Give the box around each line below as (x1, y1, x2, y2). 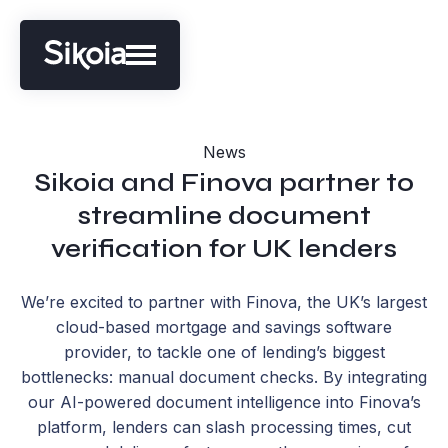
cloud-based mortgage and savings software (56, 317, 392, 337)
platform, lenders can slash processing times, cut (37, 417, 411, 437)
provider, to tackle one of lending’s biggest (63, 342, 385, 362)
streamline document (77, 200, 371, 231)
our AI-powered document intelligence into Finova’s (27, 392, 421, 412)
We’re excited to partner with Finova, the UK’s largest (21, 292, 427, 312)
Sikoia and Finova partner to (34, 167, 414, 198)
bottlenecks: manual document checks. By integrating (21, 367, 427, 387)
